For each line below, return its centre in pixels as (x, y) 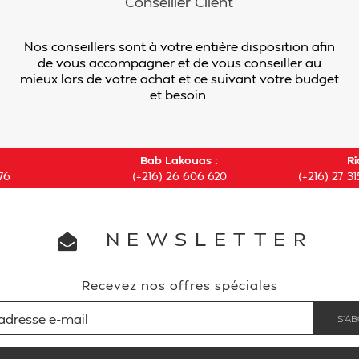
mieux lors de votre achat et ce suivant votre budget (179, 78)
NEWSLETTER (203, 238)
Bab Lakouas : (179, 160)
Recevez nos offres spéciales (179, 285)
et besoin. (179, 94)
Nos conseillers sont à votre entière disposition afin (179, 46)
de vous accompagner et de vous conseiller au (179, 62)
